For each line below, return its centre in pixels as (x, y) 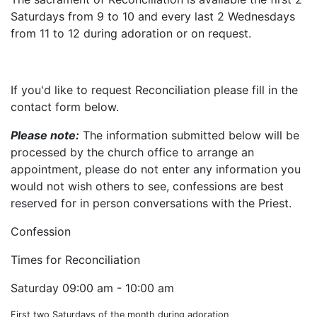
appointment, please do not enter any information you (156, 169)
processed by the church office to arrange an (132, 152)
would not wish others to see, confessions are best (147, 186)
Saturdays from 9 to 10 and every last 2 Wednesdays (153, 16)
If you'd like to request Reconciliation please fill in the (154, 90)
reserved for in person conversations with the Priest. (151, 203)
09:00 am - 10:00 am (118, 288)
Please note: (45, 135)
